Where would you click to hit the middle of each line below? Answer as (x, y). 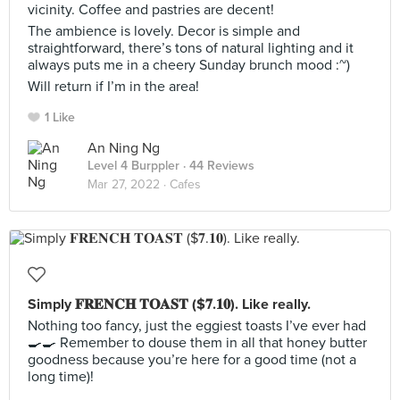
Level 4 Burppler (133, 166)
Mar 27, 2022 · (129, 184)
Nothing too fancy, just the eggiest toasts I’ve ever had (197, 326)
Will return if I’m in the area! (113, 87)
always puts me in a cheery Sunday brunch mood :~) (189, 65)
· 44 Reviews (217, 166)
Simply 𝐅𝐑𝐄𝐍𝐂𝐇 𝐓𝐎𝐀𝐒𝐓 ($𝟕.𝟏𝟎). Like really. (169, 304)
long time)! (61, 377)
